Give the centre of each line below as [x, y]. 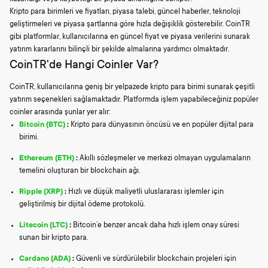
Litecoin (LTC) [43, 225]
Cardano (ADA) [45, 259]
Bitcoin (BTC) [42, 125]
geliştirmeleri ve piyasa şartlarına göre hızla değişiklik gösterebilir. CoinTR [130, 25]
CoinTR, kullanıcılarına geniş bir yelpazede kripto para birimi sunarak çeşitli [132, 87]
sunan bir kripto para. [54, 238]
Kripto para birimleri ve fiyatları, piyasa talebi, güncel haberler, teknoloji [125, 12]
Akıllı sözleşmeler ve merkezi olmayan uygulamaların [164, 158]
